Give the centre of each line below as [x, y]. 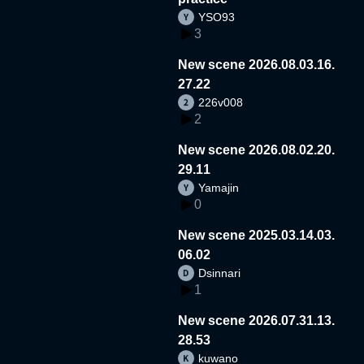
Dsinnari [220, 273]
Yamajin [219, 187]
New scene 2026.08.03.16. [257, 64]
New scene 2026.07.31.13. [257, 320]
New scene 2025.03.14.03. [257, 235]
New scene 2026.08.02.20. [257, 149]
